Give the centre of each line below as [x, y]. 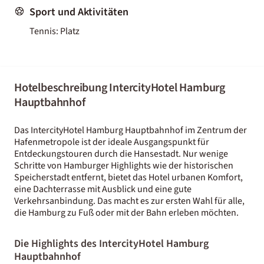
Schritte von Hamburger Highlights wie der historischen [124, 165]
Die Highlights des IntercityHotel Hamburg [111, 243]
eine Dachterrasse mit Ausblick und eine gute [103, 189]
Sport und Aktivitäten [79, 12]
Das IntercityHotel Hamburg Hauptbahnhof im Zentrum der [131, 130]
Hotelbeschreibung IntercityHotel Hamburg [120, 88]
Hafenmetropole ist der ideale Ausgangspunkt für [112, 142]
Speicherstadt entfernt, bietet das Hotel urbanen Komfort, [128, 177]
